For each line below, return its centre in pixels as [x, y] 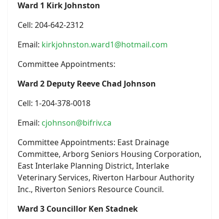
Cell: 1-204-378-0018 [54, 103]
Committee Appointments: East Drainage [93, 142]
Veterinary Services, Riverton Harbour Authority [106, 177]
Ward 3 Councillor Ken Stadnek [78, 209]
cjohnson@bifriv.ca [77, 123]
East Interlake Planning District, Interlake [93, 166]
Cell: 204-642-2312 [51, 25]
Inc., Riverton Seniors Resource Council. [91, 189]
